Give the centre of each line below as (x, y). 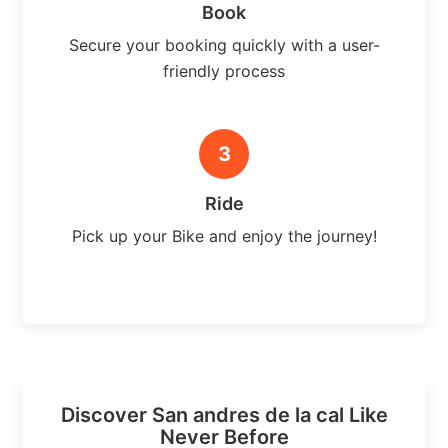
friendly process (224, 70)
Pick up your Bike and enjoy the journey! (224, 235)
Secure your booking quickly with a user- (224, 44)
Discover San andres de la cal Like (224, 414)
